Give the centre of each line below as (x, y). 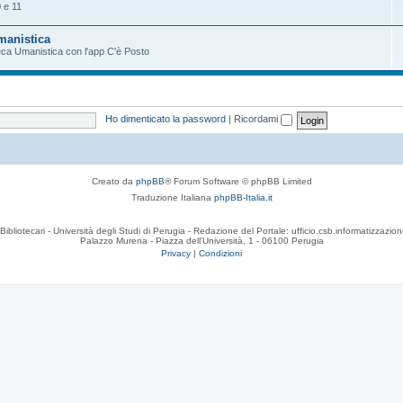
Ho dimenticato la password (165, 119)
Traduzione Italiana (172, 197)
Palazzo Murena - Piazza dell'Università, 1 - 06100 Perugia (201, 240)
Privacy (176, 253)
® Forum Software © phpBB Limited (238, 181)
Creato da (113, 181)
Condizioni (220, 253)
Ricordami (257, 119)
